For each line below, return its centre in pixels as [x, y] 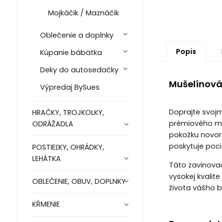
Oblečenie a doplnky [77, 35]
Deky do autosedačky [79, 70]
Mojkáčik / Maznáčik [83, 13]
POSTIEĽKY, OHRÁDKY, [68, 147]
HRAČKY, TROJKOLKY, [68, 113]
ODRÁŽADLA [53, 124]
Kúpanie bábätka [71, 53]
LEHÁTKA [46, 158]
